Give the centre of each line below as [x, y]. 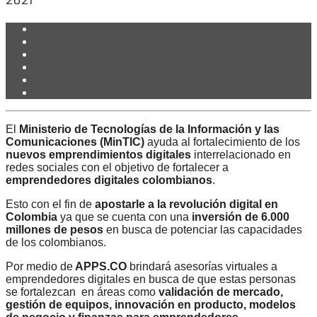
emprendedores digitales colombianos [109, 180]
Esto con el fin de [50, 204]
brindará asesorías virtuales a [202, 267]
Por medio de [39, 267]
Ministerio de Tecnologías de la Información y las [149, 129]
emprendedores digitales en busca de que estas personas [152, 279]
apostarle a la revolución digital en [186, 204]
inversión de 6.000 [239, 217]
